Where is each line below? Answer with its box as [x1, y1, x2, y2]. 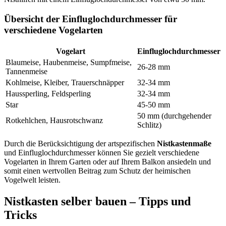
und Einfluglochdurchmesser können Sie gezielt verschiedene [4, 148, 199, 157]
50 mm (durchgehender [137, 111, 211, 120]
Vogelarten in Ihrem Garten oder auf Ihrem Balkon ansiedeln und [4, 157, 211, 166]
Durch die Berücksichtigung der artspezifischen [4, 139, 157, 148]
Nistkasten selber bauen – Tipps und [4, 194, 191, 208]
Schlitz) [137, 120, 161, 129]
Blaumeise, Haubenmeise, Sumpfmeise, [6, 58, 132, 67]
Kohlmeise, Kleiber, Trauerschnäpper [6, 78, 124, 87]
